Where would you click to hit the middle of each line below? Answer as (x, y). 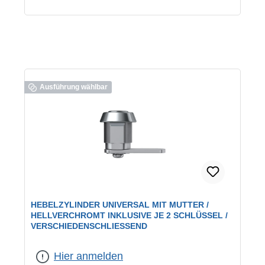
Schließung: (178, 242)
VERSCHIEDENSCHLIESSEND (89, 226)
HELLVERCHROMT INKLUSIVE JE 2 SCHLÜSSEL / (129, 216)
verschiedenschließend (70, 250)
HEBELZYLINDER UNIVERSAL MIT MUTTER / (120, 205)
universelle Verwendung (114, 242)
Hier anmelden (88, 256)
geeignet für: (52, 242)
